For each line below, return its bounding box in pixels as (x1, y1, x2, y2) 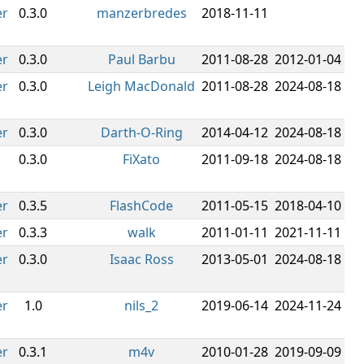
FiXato (123, 150, 160, 168)
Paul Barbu (107, 50, 175, 68)
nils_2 (124, 297, 158, 314)
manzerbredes (96, 4, 187, 22)
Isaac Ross (109, 250, 174, 268)
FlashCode (110, 197, 173, 214)
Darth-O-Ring (100, 123, 183, 141)
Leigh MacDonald (88, 77, 195, 95)
